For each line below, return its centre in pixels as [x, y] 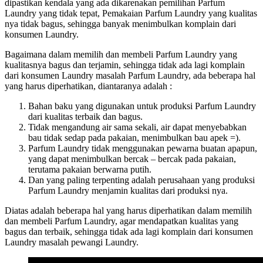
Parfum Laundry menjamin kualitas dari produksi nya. [128, 190]
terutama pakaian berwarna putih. [90, 169]
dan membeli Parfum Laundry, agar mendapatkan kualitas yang [122, 221]
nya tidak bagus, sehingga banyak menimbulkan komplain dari [120, 23]
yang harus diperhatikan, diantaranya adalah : [88, 86]
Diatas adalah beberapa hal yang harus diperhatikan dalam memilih [128, 210]
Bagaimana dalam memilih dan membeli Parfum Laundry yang [121, 54]
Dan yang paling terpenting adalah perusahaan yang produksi [141, 180]
